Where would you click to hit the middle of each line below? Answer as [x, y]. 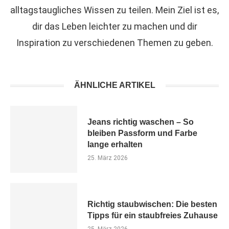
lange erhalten [115, 144]
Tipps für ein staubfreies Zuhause [152, 216]
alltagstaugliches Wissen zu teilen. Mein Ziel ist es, [114, 10]
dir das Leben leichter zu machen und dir [114, 26]
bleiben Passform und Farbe [142, 133]
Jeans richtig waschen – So [140, 122]
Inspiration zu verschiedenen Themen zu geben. [114, 43]
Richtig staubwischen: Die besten [152, 204]
